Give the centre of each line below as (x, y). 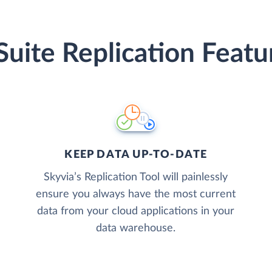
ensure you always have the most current (136, 194)
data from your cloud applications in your (136, 211)
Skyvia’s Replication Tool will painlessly (136, 177)
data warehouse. (136, 228)
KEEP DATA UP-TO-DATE (136, 155)
